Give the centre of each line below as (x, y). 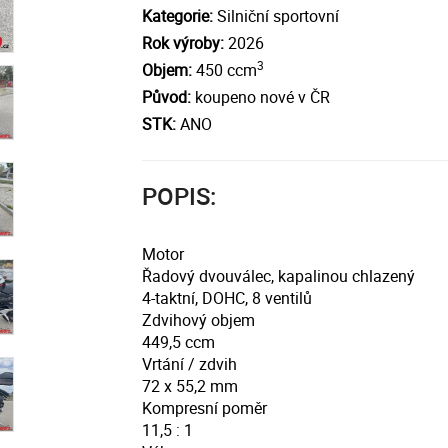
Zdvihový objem (198, 320)
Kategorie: (177, 16)
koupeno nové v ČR (260, 97)
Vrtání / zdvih (189, 364)
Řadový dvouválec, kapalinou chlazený (278, 276)
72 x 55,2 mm (189, 386)
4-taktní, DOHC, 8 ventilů (226, 298)
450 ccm (224, 70)
